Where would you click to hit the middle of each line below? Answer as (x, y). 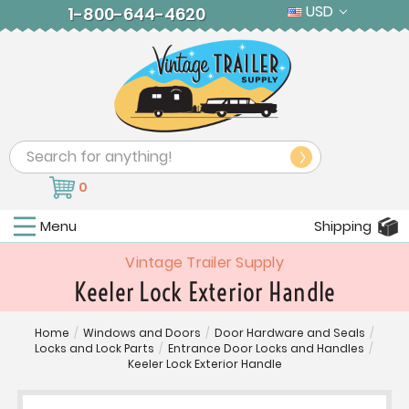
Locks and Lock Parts (94, 349)
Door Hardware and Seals (289, 333)
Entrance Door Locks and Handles (266, 349)
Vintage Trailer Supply (204, 263)
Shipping (343, 226)
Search (34, 152)
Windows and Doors (142, 333)
